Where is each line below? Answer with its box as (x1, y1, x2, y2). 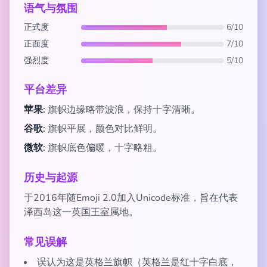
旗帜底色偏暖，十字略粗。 (45, 141, 162, 154)
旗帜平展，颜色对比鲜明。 (45, 122, 162, 135)
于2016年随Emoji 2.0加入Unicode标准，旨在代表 (24, 191, 238, 204)
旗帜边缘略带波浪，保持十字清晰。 (45, 103, 200, 116)
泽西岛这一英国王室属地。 (24, 206, 138, 219)
